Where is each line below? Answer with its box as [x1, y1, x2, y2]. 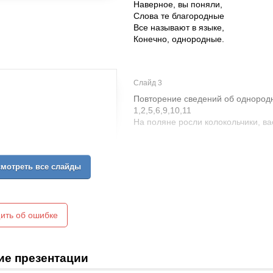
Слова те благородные [133, 11, 224, 21]
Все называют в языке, [133, 23, 224, 32]
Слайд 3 [133, 79, 162, 87]
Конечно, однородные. [133, 34, 224, 44]
